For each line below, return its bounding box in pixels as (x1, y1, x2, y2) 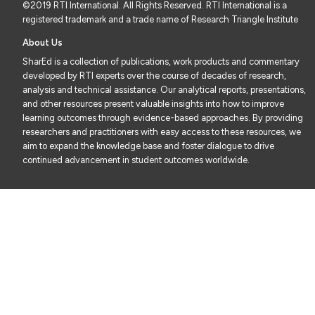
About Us (22, 37, 63, 49)
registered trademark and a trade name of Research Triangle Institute (22, 14, 298, 25)
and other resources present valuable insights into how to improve (22, 98, 284, 110)
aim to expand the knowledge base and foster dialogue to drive (22, 141, 274, 152)
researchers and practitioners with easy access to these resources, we (22, 127, 301, 138)
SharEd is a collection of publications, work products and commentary (22, 56, 300, 67)
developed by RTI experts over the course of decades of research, (22, 70, 286, 82)
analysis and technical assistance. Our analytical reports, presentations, (22, 84, 306, 96)
